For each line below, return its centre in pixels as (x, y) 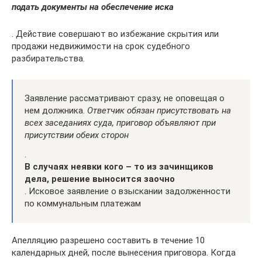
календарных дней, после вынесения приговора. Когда (124, 253)
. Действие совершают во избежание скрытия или (115, 34)
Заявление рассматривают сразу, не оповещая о (125, 98)
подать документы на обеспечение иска (93, 7)
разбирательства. (48, 58)
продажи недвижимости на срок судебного (101, 46)
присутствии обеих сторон (77, 135)
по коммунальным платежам (83, 204)
